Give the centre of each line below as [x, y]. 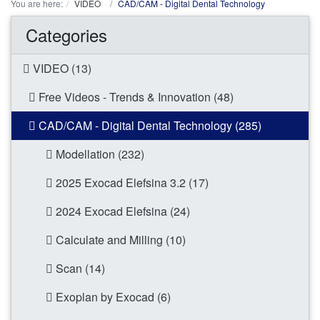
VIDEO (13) [61, 69]
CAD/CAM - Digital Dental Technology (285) [149, 126]
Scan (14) [79, 269]
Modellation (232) [99, 154]
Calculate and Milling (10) [119, 240]
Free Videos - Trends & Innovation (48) [135, 97]
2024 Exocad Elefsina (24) [121, 211]
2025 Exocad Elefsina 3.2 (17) [131, 183]
